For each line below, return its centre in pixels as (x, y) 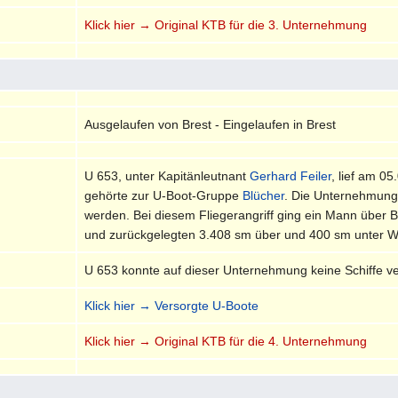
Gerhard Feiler (291, 175)
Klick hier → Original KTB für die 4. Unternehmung (226, 341)
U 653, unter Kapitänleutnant (167, 175)
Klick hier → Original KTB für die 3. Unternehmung (226, 24)
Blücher (264, 195)
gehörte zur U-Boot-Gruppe (164, 195)
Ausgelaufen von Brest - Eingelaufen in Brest (211, 124)
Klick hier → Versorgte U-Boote (172, 305)
